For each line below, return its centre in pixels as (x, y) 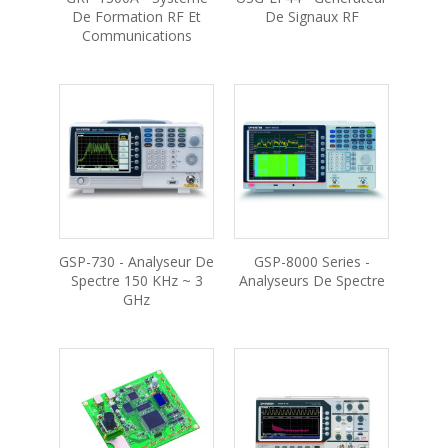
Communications (136, 35)
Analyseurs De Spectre (311, 280)
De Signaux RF (311, 16)
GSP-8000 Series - (311, 261)
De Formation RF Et (136, 16)
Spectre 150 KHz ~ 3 (136, 280)
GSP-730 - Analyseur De (136, 261)
